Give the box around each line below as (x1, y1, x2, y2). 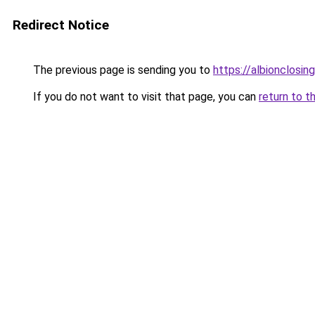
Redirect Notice (13, 17, 109, 33)
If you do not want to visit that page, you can (30, 90, 259, 103)
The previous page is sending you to (30, 63, 213, 77)
